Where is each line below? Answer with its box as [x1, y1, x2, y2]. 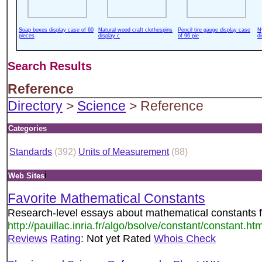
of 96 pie [178, 33, 199, 39]
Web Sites [8, 171, 44, 180]
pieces [19, 33, 35, 39]
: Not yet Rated [81, 232, 154, 244]
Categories [8, 124, 47, 133]
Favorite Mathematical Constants [8, 191, 205, 206]
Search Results [8, 60, 92, 73]
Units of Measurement [78, 147, 169, 157]
